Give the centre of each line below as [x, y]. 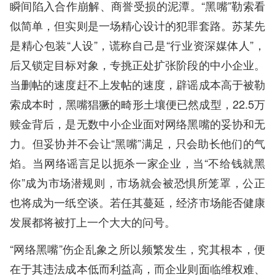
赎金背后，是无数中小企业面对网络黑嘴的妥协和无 [137, 124]
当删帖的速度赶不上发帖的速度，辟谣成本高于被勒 [137, 84]
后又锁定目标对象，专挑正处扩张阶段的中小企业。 [137, 65]
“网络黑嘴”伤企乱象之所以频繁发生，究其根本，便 [137, 249]
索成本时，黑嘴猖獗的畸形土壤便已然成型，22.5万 [137, 104]
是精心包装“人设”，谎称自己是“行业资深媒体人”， [137, 45]
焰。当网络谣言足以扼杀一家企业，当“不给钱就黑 [137, 163]
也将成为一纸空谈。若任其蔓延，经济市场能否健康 [137, 202]
